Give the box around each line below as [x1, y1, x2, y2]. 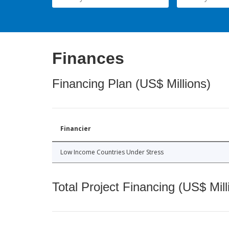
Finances [52, 49, 124, 68]
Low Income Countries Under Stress [60, 148, 164, 157]
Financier [60, 124, 91, 133]
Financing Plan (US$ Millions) [52, 77, 211, 91]
